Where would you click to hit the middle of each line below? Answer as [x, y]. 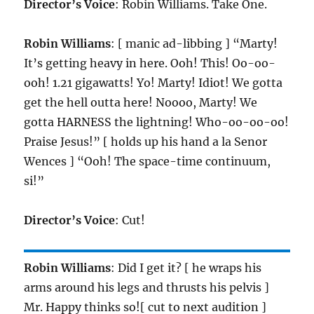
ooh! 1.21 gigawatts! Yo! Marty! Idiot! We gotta [153, 83]
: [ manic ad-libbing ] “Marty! [194, 44]
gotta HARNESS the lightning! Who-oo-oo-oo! [157, 122]
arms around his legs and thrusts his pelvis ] [147, 288]
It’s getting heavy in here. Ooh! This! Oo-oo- [150, 63]
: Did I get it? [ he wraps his [186, 268]
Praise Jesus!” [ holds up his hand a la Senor [146, 142]
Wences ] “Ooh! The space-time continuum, [148, 162]
